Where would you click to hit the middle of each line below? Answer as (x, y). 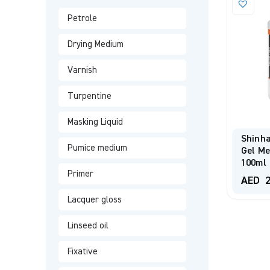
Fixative (82, 252)
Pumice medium (97, 148)
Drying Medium (95, 44)
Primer (80, 174)
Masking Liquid (95, 122)
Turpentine (89, 96)
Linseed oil (88, 226)
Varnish (82, 70)
